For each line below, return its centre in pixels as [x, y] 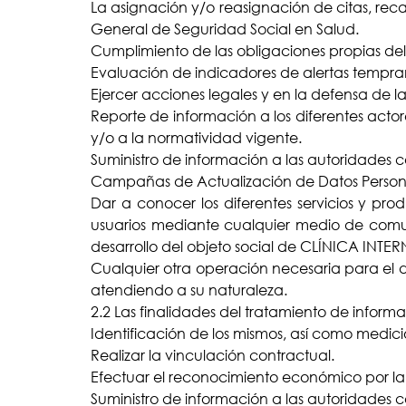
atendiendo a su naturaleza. [189, 290]
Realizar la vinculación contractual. [213, 356]
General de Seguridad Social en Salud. [225, 29]
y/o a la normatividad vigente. [196, 138]
